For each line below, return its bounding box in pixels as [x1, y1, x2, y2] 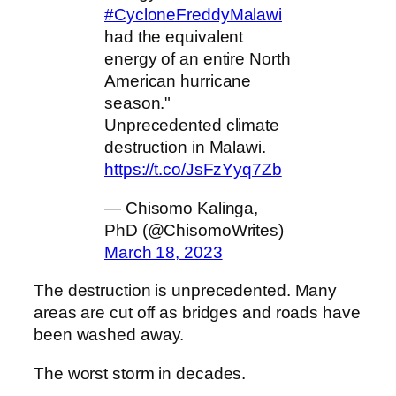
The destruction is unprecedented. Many [34, 281, 338, 301]
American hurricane [104, 72, 252, 91]
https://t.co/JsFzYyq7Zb [104, 160, 282, 179]
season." [104, 94, 171, 113]
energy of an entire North [104, 49, 291, 69]
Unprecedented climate [104, 116, 279, 135]
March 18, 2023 [104, 242, 223, 262]
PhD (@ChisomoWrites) [104, 220, 284, 240]
